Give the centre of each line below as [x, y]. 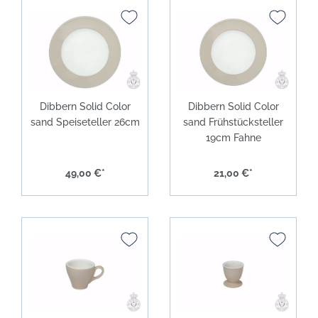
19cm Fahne [233, 137]
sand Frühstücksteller [233, 122]
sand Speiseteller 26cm [85, 122]
